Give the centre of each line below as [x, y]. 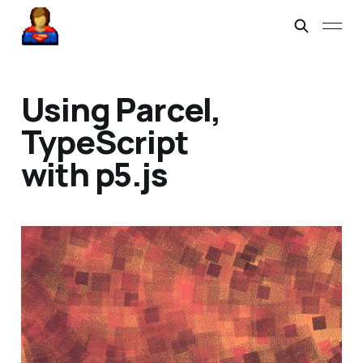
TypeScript [105, 142]
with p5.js [94, 174]
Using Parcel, [121, 109]
